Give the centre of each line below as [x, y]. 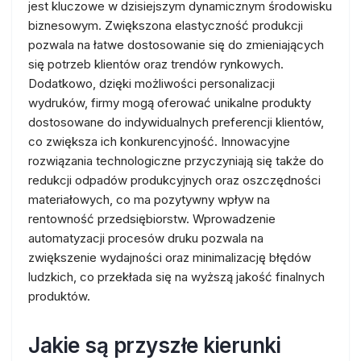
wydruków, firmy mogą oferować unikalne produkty [170, 103]
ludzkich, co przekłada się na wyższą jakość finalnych [176, 277]
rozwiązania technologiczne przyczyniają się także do [176, 161]
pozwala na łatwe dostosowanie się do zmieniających [176, 45]
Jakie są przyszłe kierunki [154, 345]
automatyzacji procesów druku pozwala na [146, 238]
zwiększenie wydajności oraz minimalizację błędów [170, 257]
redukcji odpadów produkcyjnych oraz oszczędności [174, 180]
